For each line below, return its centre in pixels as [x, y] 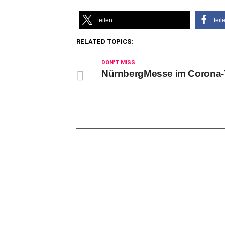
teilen [105, 20]
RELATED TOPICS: [105, 41]
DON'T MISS [118, 63]
